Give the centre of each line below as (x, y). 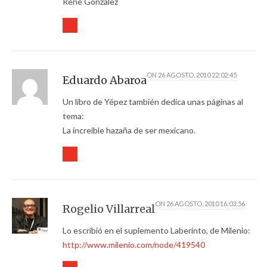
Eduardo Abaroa (105, 80)
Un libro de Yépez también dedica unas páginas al (153, 102)
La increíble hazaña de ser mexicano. (129, 131)
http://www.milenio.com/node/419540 (134, 245)
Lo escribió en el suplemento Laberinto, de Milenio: (156, 231)
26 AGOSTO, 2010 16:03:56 (206, 204)
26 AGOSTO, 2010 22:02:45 (197, 75)
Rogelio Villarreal (109, 209)
